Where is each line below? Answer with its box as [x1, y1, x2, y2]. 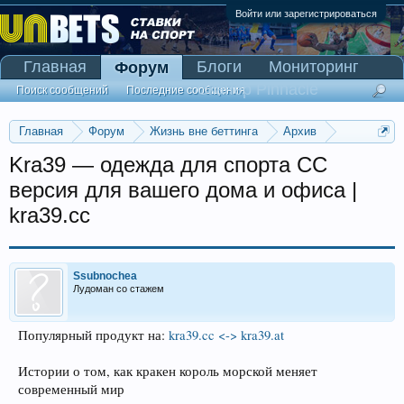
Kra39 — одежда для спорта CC [9, 152, 327, 177]
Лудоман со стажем [73, 283, 164, 294]
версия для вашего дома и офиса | [9, 178, 357, 202]
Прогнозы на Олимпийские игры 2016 [26, 146, 245, 160]
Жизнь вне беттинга [150, 124, 258, 138]
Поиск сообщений [16, 84, 108, 96]
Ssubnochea [73, 270, 137, 282]
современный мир [18, 381, 124, 398]
